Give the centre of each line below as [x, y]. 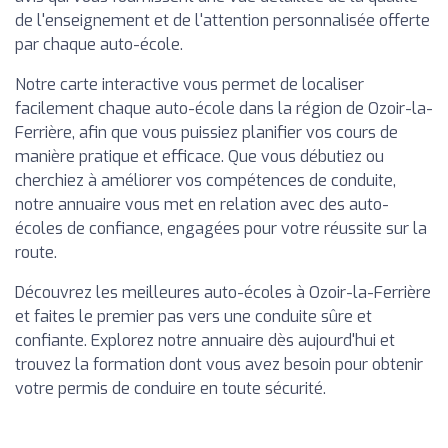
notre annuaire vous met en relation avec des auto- [202, 204]
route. [36, 252]
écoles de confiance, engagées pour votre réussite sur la [221, 228]
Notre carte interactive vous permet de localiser [189, 84]
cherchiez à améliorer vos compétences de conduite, [205, 180]
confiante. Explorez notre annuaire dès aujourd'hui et [205, 340]
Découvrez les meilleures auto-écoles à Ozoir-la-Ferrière [223, 292]
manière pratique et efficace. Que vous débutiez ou [199, 156]
